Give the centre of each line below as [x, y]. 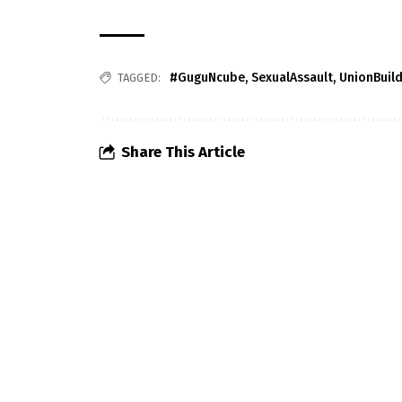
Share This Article [184, 153]
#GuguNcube [208, 78]
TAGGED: [140, 78]
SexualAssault [293, 78]
